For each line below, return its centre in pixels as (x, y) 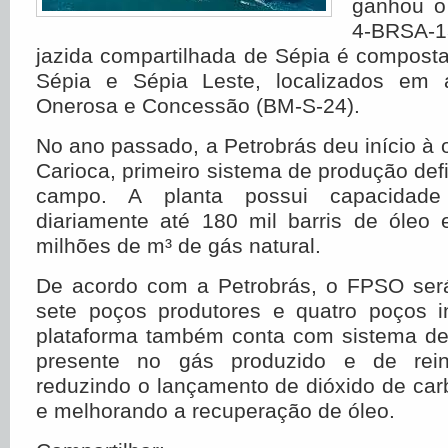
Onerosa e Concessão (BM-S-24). (198, 105)
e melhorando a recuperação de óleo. (215, 410)
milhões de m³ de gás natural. (178, 245)
